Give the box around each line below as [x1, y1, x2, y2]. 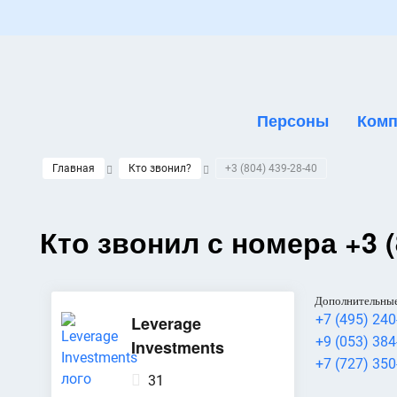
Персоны [257, 109, 330, 132]
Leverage [131, 312, 201, 335]
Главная [52, 162, 95, 175]
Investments [131, 336, 224, 359]
